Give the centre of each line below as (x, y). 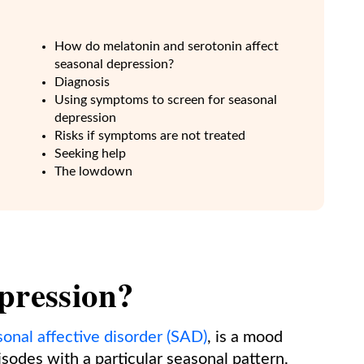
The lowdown (94, 171)
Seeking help (91, 154)
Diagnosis (82, 82)
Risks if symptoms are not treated (150, 136)
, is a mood (245, 337)
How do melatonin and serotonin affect (167, 46)
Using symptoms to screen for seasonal (166, 100)
